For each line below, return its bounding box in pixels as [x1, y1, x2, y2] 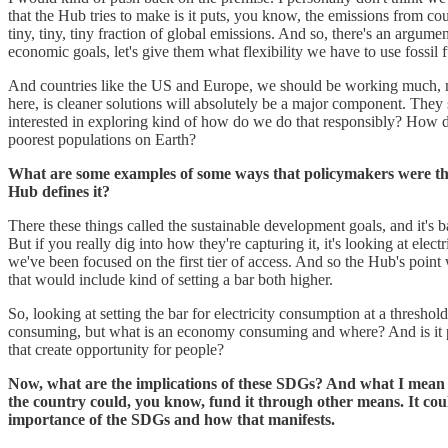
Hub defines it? [8, 182, 110, 200]
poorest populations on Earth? [8, 130, 196, 148]
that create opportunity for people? [8, 340, 224, 358]
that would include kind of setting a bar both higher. [8, 270, 333, 288]
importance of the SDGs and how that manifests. [8, 410, 335, 428]
